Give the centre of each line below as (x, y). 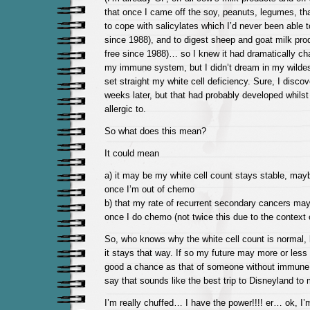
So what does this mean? (155, 131)
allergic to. (125, 109)
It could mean (131, 153)
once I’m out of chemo (149, 189)
